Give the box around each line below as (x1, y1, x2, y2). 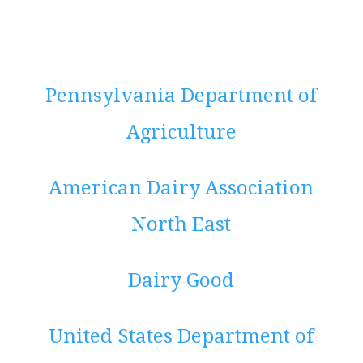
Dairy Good (128, 269, 235, 293)
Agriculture (126, 121, 237, 144)
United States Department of (49, 325, 314, 348)
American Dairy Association (49, 177, 314, 200)
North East (131, 213, 232, 237)
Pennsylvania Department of (45, 84, 318, 108)
